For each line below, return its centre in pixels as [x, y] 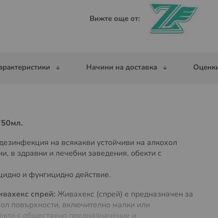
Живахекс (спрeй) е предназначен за [124, 194]
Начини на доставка [122, 67]
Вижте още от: [115, 18]
